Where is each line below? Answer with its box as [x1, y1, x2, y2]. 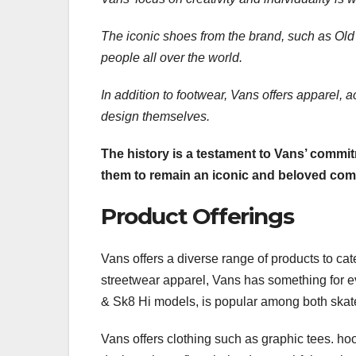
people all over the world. [101, 50, 242, 64]
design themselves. [101, 109, 210, 123]
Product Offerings [101, 202, 294, 230]
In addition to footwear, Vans [101, 87, 259, 102]
